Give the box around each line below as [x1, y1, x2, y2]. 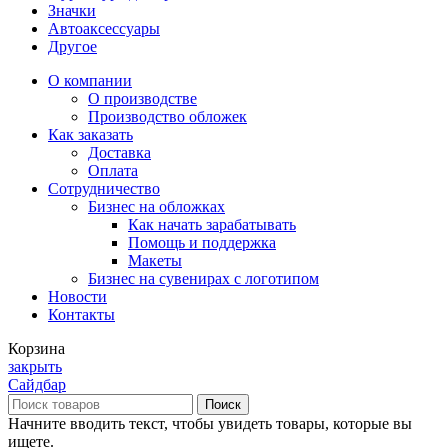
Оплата [88, 161, 138, 179]
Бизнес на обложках [88, 197, 225, 215]
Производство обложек [88, 107, 247, 125]
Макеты [128, 251, 182, 269]
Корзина [8, 339, 65, 357]
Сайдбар [8, 375, 66, 393]
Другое [48, 37, 97, 55]
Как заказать [48, 125, 133, 143]
